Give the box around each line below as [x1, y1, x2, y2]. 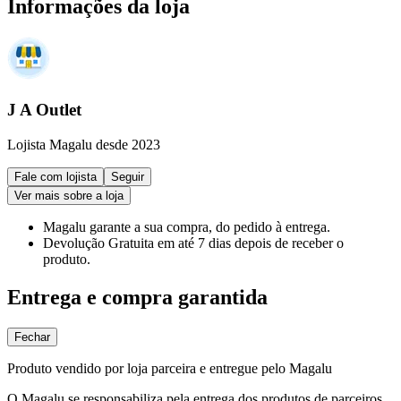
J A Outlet [7, 100, 81, 119]
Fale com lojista [14, 169, 97, 183]
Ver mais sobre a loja [14, 188, 124, 202]
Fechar [14, 329, 50, 344]
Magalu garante [43, 218, 134, 235]
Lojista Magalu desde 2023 [7, 136, 160, 152]
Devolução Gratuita [43, 235, 158, 251]
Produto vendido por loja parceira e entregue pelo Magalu [7, 360, 332, 376]
